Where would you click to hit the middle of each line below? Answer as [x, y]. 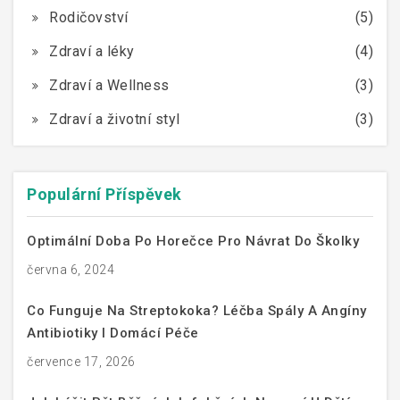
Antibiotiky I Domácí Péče [113, 333]
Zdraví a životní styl [115, 119]
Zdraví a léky [92, 51]
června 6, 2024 [71, 269]
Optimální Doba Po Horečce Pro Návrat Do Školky [193, 241]
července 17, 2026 [81, 361]
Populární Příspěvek [104, 194]
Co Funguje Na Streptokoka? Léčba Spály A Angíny [197, 310]
